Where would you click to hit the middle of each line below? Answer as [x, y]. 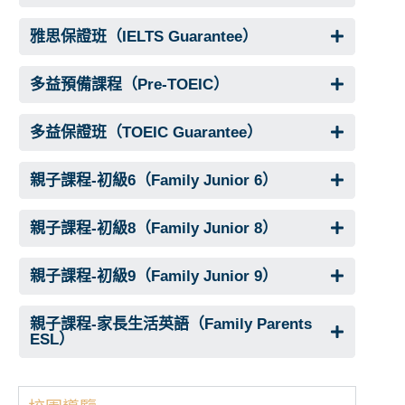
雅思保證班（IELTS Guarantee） [144, 36]
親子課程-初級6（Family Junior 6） [154, 180]
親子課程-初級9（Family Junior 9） [154, 276]
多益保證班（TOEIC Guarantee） [146, 132]
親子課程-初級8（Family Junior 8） [154, 228]
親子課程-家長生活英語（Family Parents [171, 324]
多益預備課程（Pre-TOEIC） [129, 84]
